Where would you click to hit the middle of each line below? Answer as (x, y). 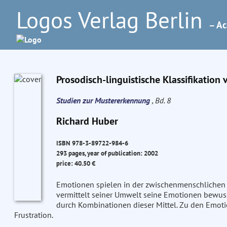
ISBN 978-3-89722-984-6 (92, 143)
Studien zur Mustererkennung (104, 100)
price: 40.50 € (75, 163)
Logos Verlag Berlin (112, 20)
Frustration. (33, 215)
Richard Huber (87, 121)
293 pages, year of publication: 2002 (107, 153)
